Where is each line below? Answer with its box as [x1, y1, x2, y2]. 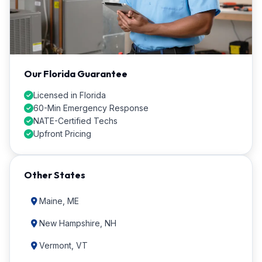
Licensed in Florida [33, 90, 106, 100]
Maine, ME [39, 196, 79, 206]
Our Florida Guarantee [24, 68, 127, 80]
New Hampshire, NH [39, 218, 116, 228]
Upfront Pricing [33, 129, 91, 139]
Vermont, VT [39, 240, 88, 250]
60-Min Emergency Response [33, 103, 149, 113]
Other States [24, 169, 85, 181]
